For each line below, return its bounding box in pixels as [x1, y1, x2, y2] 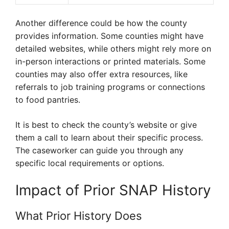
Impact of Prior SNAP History [15, 181, 211, 199]
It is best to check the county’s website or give [15, 120, 197, 130]
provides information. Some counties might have [15, 31, 203, 41]
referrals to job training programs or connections [15, 82, 205, 93]
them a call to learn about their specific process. [15, 132, 203, 143]
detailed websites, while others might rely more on [15, 43, 211, 54]
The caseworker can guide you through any [15, 145, 184, 156]
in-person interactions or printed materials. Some [15, 56, 205, 67]
